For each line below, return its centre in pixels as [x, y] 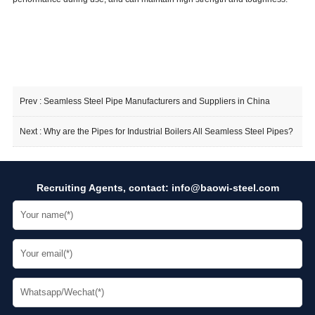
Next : [31, 132]
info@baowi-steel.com [225, 188]
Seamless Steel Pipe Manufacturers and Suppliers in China [156, 102]
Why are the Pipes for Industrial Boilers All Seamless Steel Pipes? [168, 132]
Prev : [31, 102]
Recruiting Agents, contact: [104, 188]
